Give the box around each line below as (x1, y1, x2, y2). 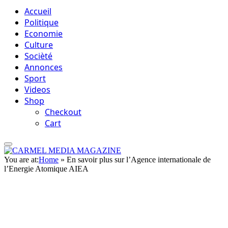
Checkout (45, 106, 81, 118)
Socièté (24, 50, 52, 62)
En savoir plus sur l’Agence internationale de (67, 155, 211, 164)
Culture (24, 39, 53, 50)
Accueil (24, 6, 51, 17)
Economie (24, 28, 63, 39)
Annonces (24, 62, 63, 73)
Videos (24, 84, 50, 95)
